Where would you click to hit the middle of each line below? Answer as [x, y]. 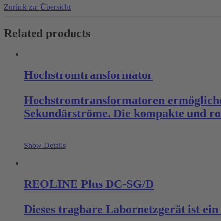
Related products [47, 33]
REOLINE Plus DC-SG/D [89, 184]
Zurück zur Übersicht [37, 7]
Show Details [45, 146]
